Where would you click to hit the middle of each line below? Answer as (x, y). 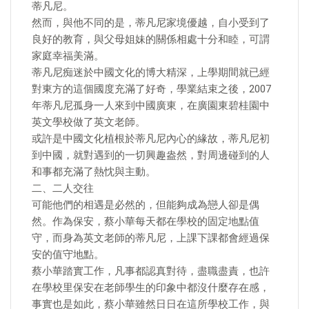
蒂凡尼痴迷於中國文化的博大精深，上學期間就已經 (151, 72)
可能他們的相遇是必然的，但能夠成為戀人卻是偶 (146, 205)
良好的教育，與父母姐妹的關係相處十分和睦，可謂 (151, 39)
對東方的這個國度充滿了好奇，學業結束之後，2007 (151, 89)
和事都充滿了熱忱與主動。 (94, 172)
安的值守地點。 (68, 255)
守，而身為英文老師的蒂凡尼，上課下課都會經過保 (151, 238)
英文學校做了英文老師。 (89, 122)
